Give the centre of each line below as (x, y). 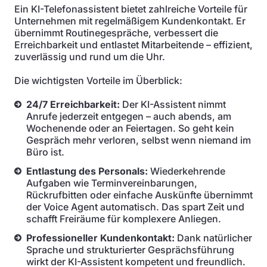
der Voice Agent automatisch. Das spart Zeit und (135, 207)
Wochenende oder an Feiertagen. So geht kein (130, 128)
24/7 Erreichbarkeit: (73, 104)
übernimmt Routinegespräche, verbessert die (116, 33)
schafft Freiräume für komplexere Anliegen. (124, 219)
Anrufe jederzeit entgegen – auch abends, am (129, 116)
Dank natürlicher (213, 238)
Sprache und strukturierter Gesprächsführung (130, 250)
